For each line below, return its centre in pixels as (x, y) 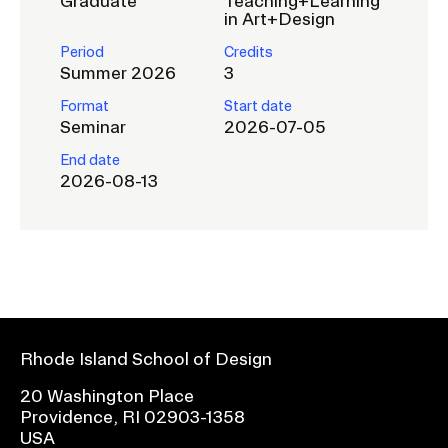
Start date (258, 106)
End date (90, 160)
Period (82, 52)
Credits (248, 52)
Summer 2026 (118, 72)
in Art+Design (279, 18)
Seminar (93, 126)
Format (84, 106)
